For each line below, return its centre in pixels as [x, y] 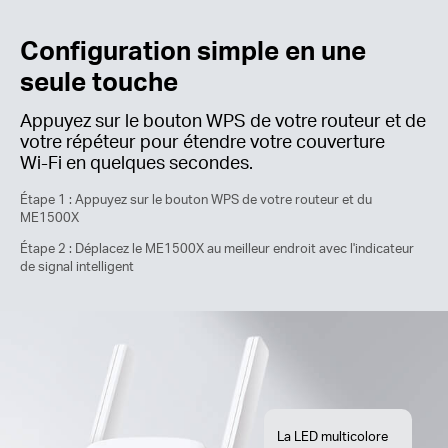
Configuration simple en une [193, 50]
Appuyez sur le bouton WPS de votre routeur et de [223, 120]
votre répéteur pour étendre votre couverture [202, 141]
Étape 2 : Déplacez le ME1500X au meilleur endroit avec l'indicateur [217, 248]
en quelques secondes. [157, 162]
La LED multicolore [332, 436]
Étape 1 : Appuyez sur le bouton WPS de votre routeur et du [196, 199]
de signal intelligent [77, 266]
